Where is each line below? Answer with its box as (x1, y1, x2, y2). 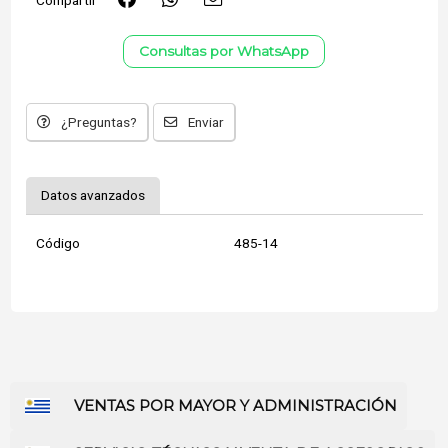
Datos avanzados (40, 187, 145, 203)
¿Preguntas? (60, 114, 137, 130)
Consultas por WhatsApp (139, 43, 309, 59)
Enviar (187, 114, 224, 130)
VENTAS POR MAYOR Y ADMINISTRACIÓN (74, 396, 397, 415)
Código (35, 235, 80, 251)
